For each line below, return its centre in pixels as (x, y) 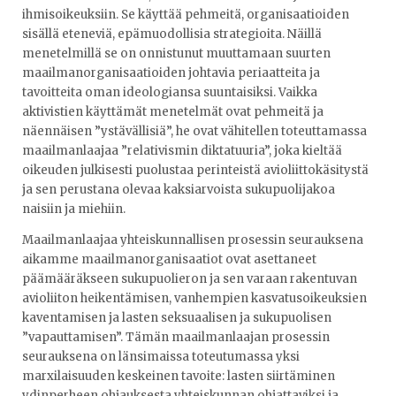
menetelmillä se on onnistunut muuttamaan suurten (176, 54)
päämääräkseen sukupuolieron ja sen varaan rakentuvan (190, 279)
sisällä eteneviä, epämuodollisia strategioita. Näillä (172, 34)
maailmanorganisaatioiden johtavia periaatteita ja (171, 73)
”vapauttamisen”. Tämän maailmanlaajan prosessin (176, 338)
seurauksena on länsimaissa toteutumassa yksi (161, 357)
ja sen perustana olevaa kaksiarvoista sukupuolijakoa (179, 190)
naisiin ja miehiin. (74, 209)
